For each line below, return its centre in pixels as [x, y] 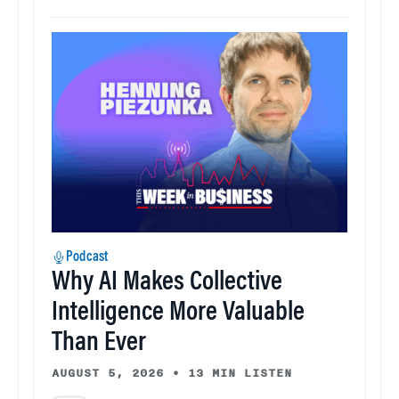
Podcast [87, 258]
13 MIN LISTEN [240, 374]
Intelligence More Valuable [178, 314]
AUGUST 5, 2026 [108, 374]
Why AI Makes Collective [167, 284]
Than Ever [99, 344]
